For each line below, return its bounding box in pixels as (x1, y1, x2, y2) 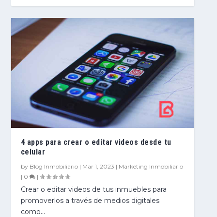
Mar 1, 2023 (82, 162, 114, 170)
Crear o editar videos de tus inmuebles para (20, 185, 167, 194)
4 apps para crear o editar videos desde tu (20, 137, 171, 147)
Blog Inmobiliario (29, 162, 78, 170)
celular (20, 147, 46, 156)
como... (20, 207, 45, 216)
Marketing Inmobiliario (118, 162, 183, 170)
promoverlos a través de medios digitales (20, 196, 159, 205)
